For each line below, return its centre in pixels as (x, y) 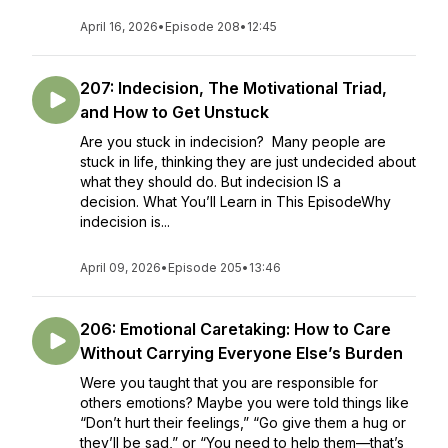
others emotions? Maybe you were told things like (244, 402)
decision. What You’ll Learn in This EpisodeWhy (235, 201)
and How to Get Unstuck (174, 112)
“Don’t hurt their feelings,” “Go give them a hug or (243, 422)
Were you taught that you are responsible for (229, 382)
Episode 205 (205, 267)
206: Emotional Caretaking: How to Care (235, 329)
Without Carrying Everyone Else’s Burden (241, 353)
